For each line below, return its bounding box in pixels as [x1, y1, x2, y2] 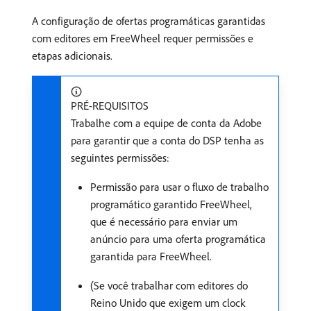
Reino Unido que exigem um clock [90, 296, 245, 310]
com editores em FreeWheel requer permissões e [32, 31, 253, 45]
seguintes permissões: [71, 151, 169, 165]
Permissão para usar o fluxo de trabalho [90, 180, 269, 194]
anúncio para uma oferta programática [90, 232, 266, 246]
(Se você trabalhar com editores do [90, 278, 248, 292]
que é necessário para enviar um [90, 215, 237, 228]
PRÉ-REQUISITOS [71, 99, 149, 112]
